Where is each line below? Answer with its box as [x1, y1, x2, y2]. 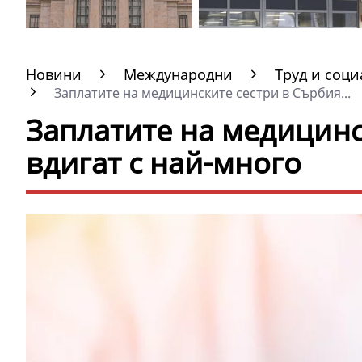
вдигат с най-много [26, 143, 301, 183]
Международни [124, 65, 233, 84]
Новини [26, 65, 82, 84]
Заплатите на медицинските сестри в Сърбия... [51, 84, 351, 102]
